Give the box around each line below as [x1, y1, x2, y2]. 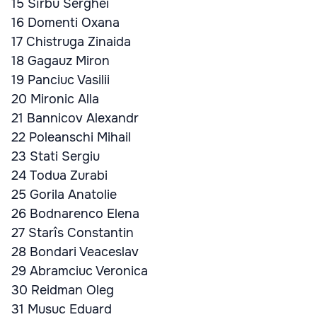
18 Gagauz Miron [11, 53, 110, 69]
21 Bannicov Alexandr [11, 110, 139, 126]
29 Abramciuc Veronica [11, 263, 148, 279]
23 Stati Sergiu [11, 149, 100, 164]
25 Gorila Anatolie [11, 187, 117, 202]
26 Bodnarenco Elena [11, 206, 139, 221]
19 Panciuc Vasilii [11, 72, 110, 88]
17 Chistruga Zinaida [11, 34, 131, 50]
